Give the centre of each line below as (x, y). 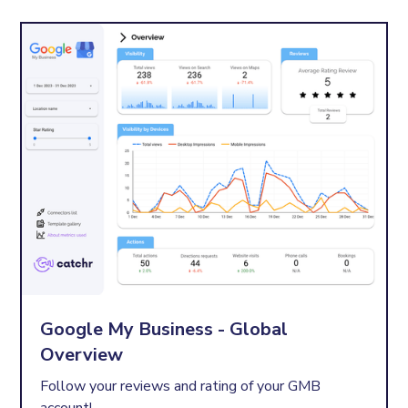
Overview (82, 355)
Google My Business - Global (164, 330)
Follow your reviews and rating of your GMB (181, 387)
